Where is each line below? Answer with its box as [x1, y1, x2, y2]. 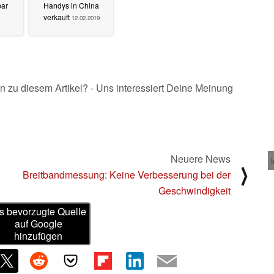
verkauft [43, 12, 72, 23]
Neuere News [171, 151, 231, 166]
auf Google [14, 217, 62, 231]
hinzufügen [14, 229, 63, 243]
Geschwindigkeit [158, 183, 231, 198]
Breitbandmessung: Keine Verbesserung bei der [23, 167, 231, 182]
